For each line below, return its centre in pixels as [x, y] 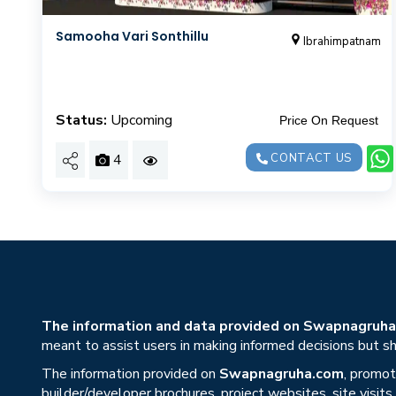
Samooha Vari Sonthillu [132, 36]
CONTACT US [310, 158]
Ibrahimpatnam [343, 41]
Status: [81, 120]
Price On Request [328, 120]
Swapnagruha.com [282, 373]
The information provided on [130, 373]
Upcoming [141, 120]
